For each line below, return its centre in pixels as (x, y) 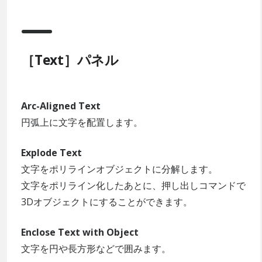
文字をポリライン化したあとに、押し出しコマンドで (133, 185)
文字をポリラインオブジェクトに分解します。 (119, 169)
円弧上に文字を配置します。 (82, 122)
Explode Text (51, 152)
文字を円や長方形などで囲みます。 (96, 248)
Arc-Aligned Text (61, 106)
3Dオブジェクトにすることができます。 (107, 201)
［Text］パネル (70, 60)
